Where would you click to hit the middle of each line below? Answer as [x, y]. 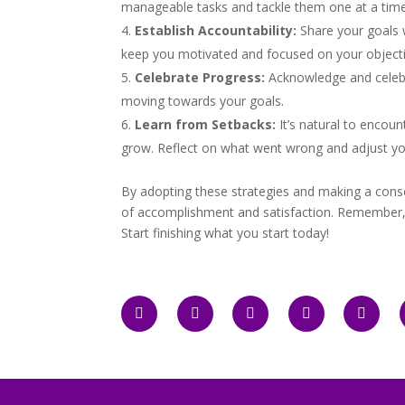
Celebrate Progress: [200, 77]
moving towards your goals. [203, 100]
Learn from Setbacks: [206, 124]
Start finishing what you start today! [226, 232]
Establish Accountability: [216, 30]
